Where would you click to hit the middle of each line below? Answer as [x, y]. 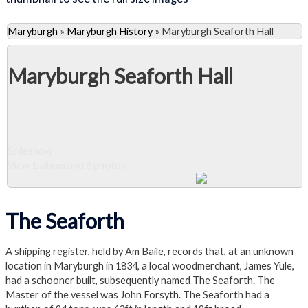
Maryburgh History [110, 32]
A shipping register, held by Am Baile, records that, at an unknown [150, 252]
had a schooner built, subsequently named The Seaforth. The [140, 280]
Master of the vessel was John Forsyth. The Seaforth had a [137, 295]
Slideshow [30, 151]
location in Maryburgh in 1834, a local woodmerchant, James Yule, [150, 266]
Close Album [69, 200]
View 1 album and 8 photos [67, 165]
